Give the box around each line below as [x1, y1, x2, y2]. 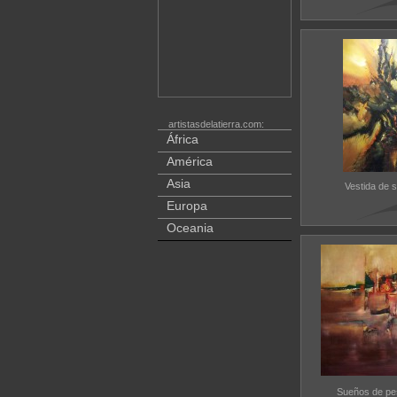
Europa [166, 198, 207, 213]
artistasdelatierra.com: [167, 119, 264, 129]
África [166, 132, 198, 146]
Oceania [166, 221, 214, 235]
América [166, 154, 213, 168]
